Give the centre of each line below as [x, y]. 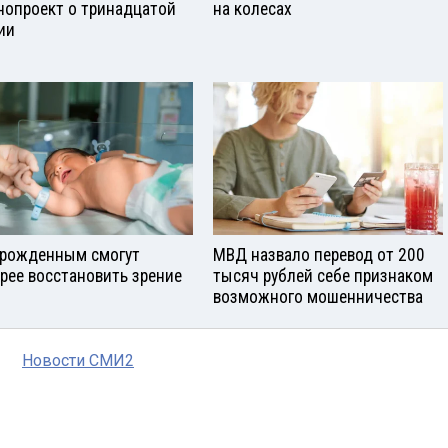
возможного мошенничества [318, 296]
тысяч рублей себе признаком [323, 275]
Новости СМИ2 [78, 360]
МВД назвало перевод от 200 [319, 254]
